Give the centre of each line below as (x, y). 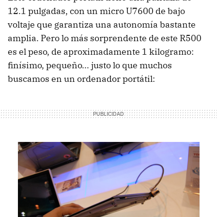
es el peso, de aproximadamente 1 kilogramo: (101, 52)
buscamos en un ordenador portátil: (81, 79)
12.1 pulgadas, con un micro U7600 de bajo (96, 11)
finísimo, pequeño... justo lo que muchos (90, 65)
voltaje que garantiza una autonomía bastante (102, 25)
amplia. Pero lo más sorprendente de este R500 (105, 38)
